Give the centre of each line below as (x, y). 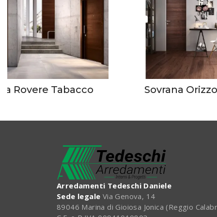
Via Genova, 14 (128, 196)
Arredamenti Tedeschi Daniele (114, 186)
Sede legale (79, 196)
